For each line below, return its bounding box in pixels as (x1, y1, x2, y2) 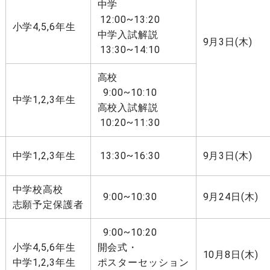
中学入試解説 (97, 29, 159, 40)
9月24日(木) (202, 191, 259, 202)
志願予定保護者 (12, 199, 84, 210)
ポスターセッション (97, 257, 190, 268)
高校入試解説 (97, 102, 159, 113)
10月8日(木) (202, 249, 259, 260)
